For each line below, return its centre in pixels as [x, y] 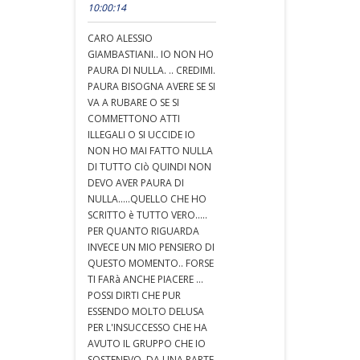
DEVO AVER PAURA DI [136, 183]
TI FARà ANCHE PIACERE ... [145, 279]
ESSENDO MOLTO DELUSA [146, 311]
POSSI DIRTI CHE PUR [134, 295]
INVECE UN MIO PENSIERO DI [151, 247]
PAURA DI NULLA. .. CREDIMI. [151, 70]
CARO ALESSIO [120, 38]
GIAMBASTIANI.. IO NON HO [151, 54]
